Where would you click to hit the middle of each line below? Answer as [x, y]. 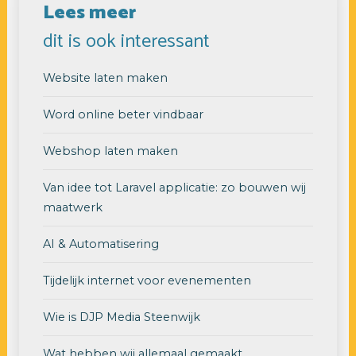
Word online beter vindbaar [123, 114]
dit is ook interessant [126, 41]
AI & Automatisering [101, 244]
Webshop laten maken [112, 151]
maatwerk [72, 207]
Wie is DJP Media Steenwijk [121, 317]
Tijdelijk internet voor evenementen [147, 280]
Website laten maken [105, 77]
